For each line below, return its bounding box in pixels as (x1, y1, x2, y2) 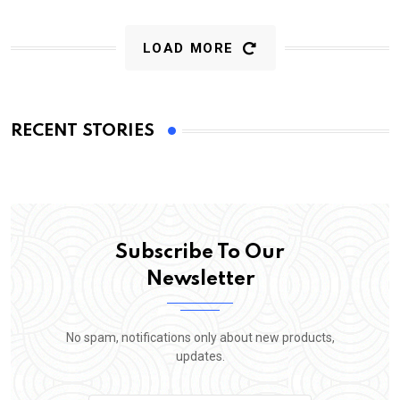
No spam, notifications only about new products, (65, 330, 335, 346)
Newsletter (146, 270, 254, 290)
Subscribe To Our (115, 243, 285, 263)
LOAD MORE (142, 40, 234, 57)
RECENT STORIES (11, 122, 154, 140)
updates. (175, 349, 225, 364)
